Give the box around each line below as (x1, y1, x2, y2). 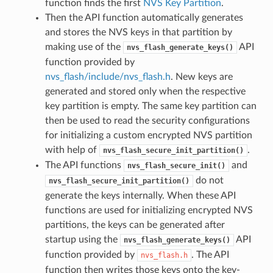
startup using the (44, 234, 120, 244)
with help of (44, 144, 99, 155)
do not (193, 175, 224, 185)
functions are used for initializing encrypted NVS (44, 205, 253, 215)
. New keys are (170, 71, 233, 82)
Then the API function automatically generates (44, 12, 243, 23)
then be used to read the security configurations (44, 115, 250, 126)
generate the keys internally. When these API (44, 190, 236, 200)
